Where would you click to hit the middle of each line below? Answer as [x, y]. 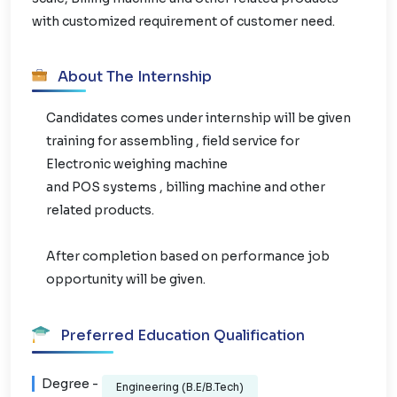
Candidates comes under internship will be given [198, 118]
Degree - [70, 383]
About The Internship [133, 76]
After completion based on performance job [188, 257]
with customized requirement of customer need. [183, 21]
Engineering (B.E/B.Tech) [180, 386]
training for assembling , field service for [173, 141]
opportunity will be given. [126, 280]
